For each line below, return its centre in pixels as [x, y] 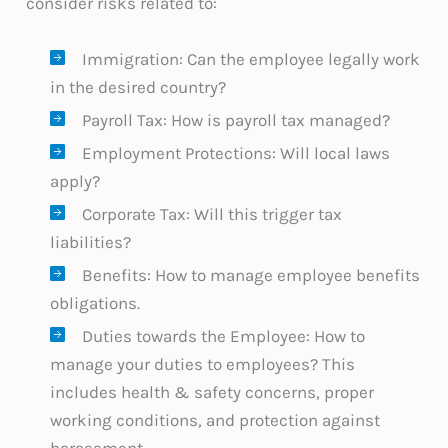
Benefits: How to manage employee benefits [251, 274]
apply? [75, 180]
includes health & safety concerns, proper [212, 391]
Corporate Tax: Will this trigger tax [212, 213]
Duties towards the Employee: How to [224, 335]
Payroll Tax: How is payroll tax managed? [236, 119]
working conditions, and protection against [215, 419]
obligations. [95, 302]
